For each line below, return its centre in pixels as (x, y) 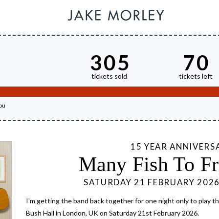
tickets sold (109, 76)
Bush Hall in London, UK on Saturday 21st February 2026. (113, 213)
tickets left (196, 76)
